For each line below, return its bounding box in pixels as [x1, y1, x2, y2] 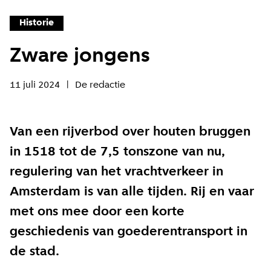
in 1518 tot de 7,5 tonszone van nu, [10, 145, 225, 159]
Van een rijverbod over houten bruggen [10, 125, 250, 139]
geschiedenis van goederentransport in [10, 225, 247, 239]
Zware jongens [10, 46, 150, 67]
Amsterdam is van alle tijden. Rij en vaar [10, 185, 254, 199]
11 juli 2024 [10, 80, 60, 90]
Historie [19, 18, 54, 28]
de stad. [10, 245, 59, 259]
